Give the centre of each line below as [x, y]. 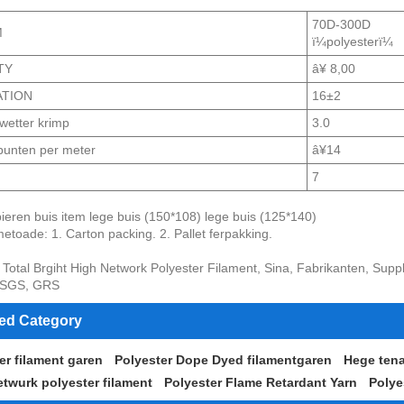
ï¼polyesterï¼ [353, 41]
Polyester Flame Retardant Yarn [260, 383]
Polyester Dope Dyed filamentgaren [223, 359]
